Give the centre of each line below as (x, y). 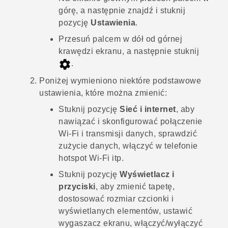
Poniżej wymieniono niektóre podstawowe (120, 80)
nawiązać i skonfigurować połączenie (131, 121)
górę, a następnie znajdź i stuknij (122, 11)
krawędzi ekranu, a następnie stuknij (129, 51)
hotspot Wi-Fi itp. (91, 158)
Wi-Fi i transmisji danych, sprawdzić (128, 133)
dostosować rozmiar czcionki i (116, 198)
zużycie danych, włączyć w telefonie (128, 146)
